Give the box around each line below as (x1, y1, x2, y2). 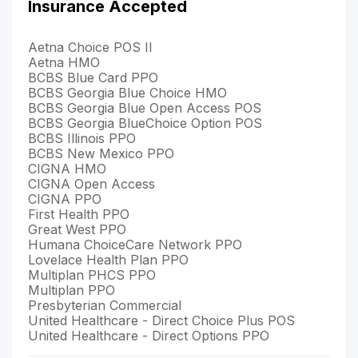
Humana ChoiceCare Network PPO (28, 236, 242, 253)
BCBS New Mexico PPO (28, 145, 174, 161)
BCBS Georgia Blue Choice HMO (28, 84, 227, 101)
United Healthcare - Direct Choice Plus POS (28, 312, 295, 328)
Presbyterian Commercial (28, 296, 181, 313)
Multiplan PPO (28, 281, 115, 298)
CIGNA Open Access (28, 175, 155, 192)
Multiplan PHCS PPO (28, 266, 156, 283)
